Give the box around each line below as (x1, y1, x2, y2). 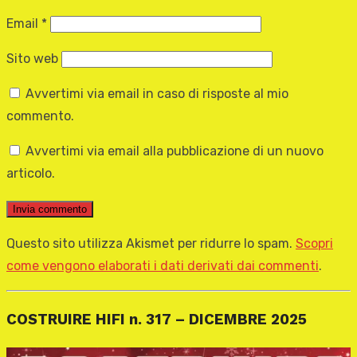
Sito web (6, 51, 58, 67)
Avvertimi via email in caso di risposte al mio (25, 86, 288, 102)
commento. (6, 108, 74, 124)
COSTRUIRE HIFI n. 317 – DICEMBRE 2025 (6, 310, 307, 328)
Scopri (296, 236, 333, 252)
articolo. (6, 166, 55, 182)
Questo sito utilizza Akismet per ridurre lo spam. (6, 236, 296, 252)
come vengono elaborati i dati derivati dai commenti (6, 258, 319, 274)
